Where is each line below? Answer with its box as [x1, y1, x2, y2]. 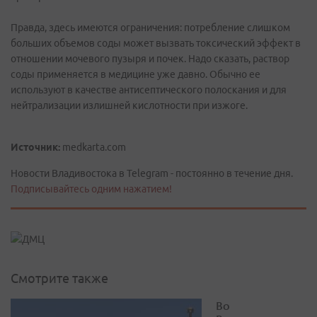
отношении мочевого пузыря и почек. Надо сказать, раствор [11, 53, 289, 64]
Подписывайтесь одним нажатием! [11, 183, 172, 195]
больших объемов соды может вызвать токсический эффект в [11, 38, 301, 49]
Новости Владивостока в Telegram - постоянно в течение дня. [11, 168, 293, 179]
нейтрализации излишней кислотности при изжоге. [11, 100, 248, 111]
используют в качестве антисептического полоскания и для [11, 84, 287, 96]
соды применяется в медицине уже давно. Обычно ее [11, 69, 260, 80]
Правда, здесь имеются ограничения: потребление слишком [11, 22, 290, 33]
